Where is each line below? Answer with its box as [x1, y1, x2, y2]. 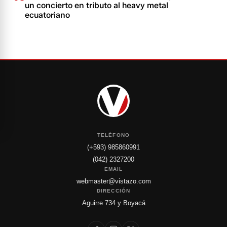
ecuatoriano [25, 10, 70, 20]
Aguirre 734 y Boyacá [82, 199, 145, 207]
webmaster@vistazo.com [76, 177, 151, 185]
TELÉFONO [97, 132, 130, 138]
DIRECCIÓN [96, 188, 131, 194]
